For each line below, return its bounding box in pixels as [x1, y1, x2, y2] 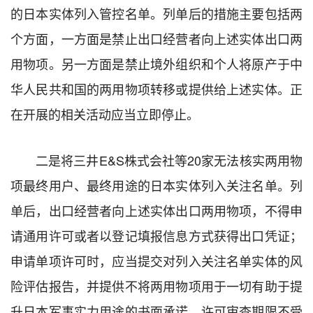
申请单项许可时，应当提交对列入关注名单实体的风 [10, 251, 303, 270]
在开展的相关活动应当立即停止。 [10, 104, 199, 123]
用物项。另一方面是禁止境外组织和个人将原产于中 [10, 54, 303, 73]
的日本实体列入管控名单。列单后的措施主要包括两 [10, 3, 303, 22]
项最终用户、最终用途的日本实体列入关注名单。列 [10, 175, 303, 194]
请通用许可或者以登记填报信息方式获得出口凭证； [10, 226, 303, 245]
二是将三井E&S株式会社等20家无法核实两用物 [36, 150, 303, 169]
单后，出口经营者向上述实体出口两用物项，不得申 [10, 201, 303, 219]
